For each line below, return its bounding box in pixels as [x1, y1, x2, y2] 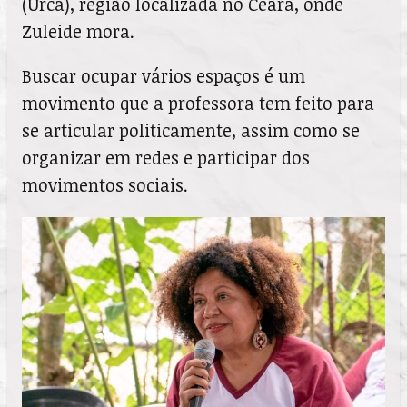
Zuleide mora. [22, 19, 134, 45]
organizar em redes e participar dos [22, 145, 310, 171]
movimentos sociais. [22, 173, 188, 198]
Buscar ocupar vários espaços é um [22, 64, 305, 89]
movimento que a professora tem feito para [22, 91, 374, 116]
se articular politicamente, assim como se [22, 118, 360, 144]
